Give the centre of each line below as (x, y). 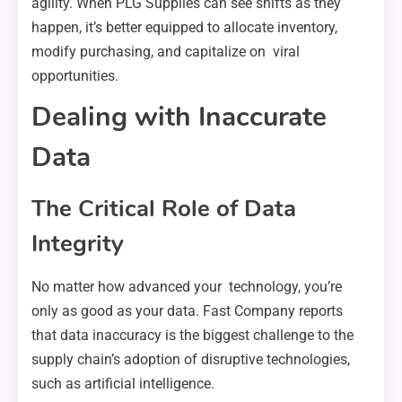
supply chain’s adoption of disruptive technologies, (191, 359)
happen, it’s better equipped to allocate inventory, (184, 27)
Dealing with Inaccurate (179, 117)
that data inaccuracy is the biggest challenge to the (192, 335)
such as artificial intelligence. (123, 383)
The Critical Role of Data (164, 208)
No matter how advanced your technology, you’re (187, 286)
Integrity (78, 243)
